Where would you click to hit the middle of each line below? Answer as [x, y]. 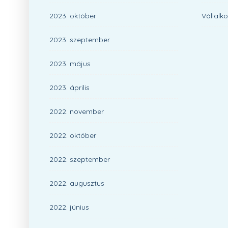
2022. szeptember [80, 159]
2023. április [69, 88]
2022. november [77, 111]
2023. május [70, 64]
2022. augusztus [77, 183]
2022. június [69, 207]
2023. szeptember [80, 40]
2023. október [73, 16]
